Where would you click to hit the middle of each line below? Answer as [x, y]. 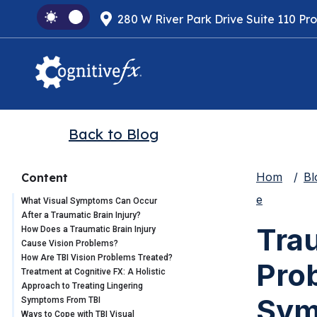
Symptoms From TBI [61, 300]
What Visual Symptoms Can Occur [89, 201]
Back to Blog [114, 134]
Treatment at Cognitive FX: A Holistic [93, 272]
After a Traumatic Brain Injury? [82, 215]
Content [45, 178]
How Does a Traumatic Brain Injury [88, 230]
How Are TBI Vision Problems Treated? [97, 258]
